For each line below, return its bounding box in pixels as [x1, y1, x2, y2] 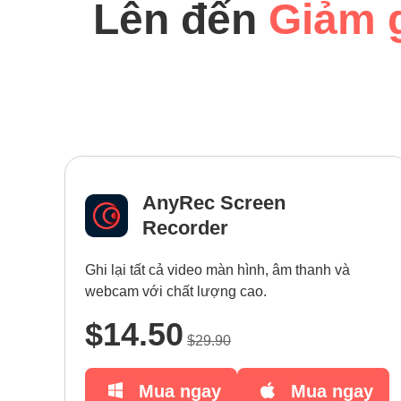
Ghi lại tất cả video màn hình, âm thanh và [85, 262, 350, 277]
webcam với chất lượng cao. [85, 284, 267, 299]
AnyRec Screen [142, 192, 286, 214]
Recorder [142, 217, 228, 239]
